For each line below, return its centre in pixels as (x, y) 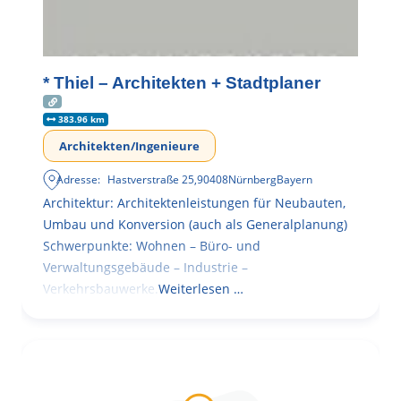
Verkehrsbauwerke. (101, 289)
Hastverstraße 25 (151, 180)
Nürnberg (253, 180)
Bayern (295, 180)
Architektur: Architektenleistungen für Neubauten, (194, 203)
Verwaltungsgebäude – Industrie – (145, 268)
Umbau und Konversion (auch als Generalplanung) (195, 225)
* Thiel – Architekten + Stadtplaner (182, 82)
